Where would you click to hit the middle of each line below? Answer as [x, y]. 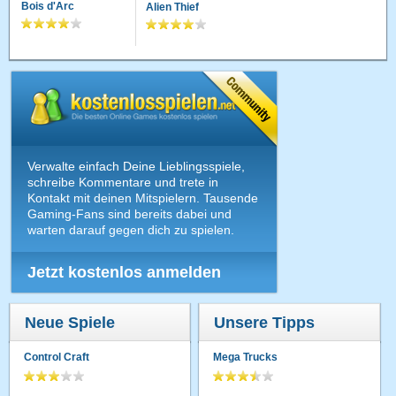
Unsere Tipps [265, 322]
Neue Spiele [70, 322]
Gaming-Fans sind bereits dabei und [130, 213]
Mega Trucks [246, 357]
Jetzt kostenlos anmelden [125, 272]
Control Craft [57, 357]
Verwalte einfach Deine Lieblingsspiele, [137, 166]
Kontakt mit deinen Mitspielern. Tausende [143, 198]
